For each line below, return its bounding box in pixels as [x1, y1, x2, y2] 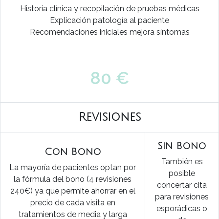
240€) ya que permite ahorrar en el [10, 186, 135, 196]
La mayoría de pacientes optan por [9, 163, 136, 172]
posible [169, 169, 195, 178]
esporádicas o [156, 204, 207, 213]
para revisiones [155, 192, 209, 201]
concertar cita [157, 180, 207, 190]
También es [161, 157, 203, 166]
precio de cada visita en [30, 198, 115, 207]
